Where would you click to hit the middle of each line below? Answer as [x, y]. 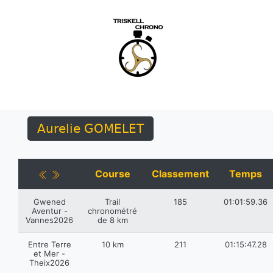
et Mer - [49, 253]
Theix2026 [49, 263]
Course [112, 174]
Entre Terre [49, 244]
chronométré [112, 211]
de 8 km [112, 220]
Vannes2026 [49, 220]
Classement [180, 174]
